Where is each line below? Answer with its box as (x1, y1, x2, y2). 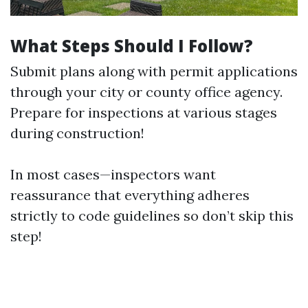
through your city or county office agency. (10, 83, 283, 101)
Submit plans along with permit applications (10, 63, 298, 80)
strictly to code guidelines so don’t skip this (10, 207, 294, 225)
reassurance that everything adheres (10, 186, 250, 204)
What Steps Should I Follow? (10, 34, 253, 58)
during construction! (10, 124, 144, 142)
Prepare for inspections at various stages (10, 104, 277, 122)
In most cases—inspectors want (10, 166, 216, 184)
